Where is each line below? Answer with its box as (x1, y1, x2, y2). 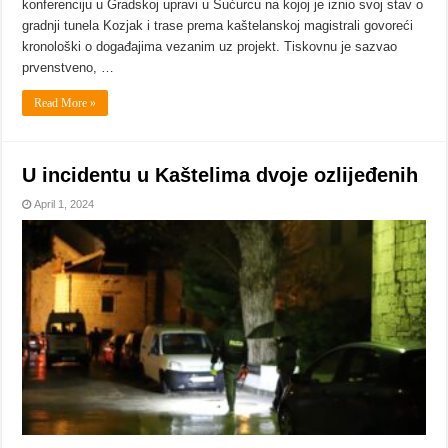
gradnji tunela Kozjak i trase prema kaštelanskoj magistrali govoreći (22, 18, 414, 34)
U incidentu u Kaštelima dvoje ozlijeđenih (22, 164, 419, 187)
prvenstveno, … (22, 60, 115, 76)
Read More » (34, 96, 97, 111)
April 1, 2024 (34, 198, 95, 211)
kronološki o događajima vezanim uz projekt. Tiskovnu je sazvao (22, 39, 398, 55)
